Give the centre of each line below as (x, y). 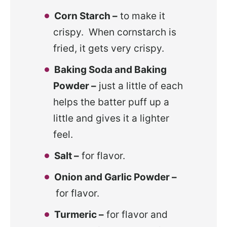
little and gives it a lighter (111, 118)
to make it (141, 16)
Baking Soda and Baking (110, 69)
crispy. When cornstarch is (115, 32)
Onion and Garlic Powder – (116, 177)
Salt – (67, 156)
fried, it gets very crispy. (109, 48)
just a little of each (140, 86)
